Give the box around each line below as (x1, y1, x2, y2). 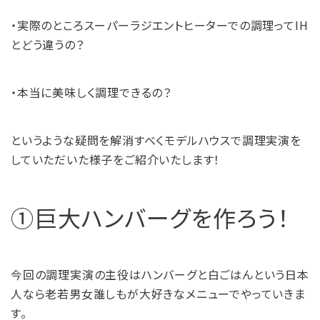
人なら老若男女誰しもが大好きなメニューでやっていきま (11, 285, 306, 302)
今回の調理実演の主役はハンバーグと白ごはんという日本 (11, 266, 309, 283)
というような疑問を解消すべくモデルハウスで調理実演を (11, 131, 301, 149)
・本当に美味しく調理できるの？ (11, 84, 171, 101)
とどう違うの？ (11, 36, 84, 53)
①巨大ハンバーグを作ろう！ (11, 201, 289, 234)
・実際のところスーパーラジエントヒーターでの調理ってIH (11, 16, 309, 34)
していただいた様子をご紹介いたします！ (11, 151, 221, 168)
